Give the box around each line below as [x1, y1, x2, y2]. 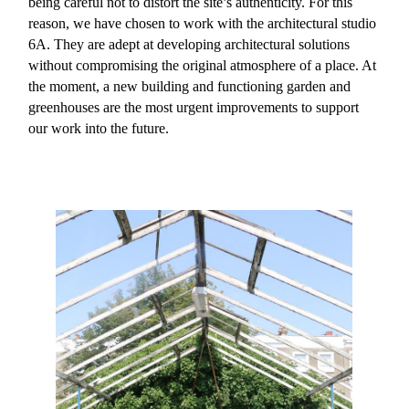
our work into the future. [28, 120, 170, 136]
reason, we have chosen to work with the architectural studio [28, 15, 377, 31]
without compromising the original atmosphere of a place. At [28, 57, 377, 73]
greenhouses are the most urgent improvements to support [28, 99, 360, 115]
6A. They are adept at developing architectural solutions [28, 36, 351, 52]
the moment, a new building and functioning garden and [28, 78, 351, 94]
